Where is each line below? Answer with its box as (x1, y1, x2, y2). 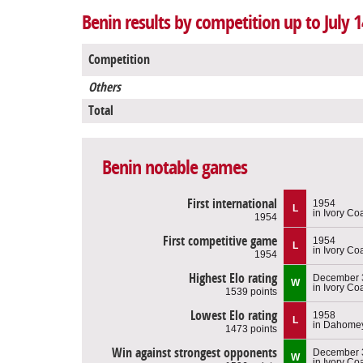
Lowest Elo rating (190, 307, 277, 323)
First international (187, 195, 277, 211)
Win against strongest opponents (112, 344, 277, 361)
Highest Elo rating (189, 270, 277, 286)
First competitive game (163, 233, 277, 249)
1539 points (225, 285, 277, 297)
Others (88, 79, 121, 96)
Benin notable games (102, 156, 247, 180)
